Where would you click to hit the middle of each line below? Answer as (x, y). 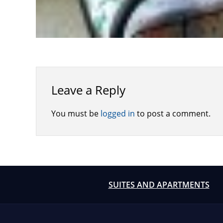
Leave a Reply (88, 90)
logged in (118, 113)
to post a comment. (173, 113)
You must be (76, 113)
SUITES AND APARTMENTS (159, 185)
